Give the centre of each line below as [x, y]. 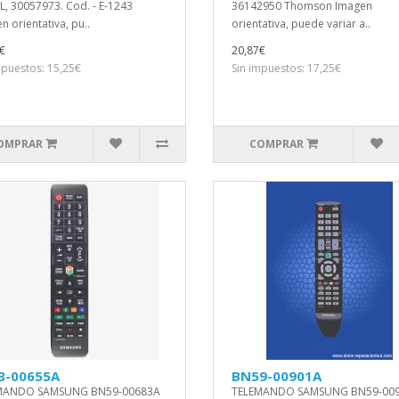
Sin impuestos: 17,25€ [286, 68]
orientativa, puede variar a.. [301, 24]
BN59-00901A [277, 376]
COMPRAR [276, 144]
